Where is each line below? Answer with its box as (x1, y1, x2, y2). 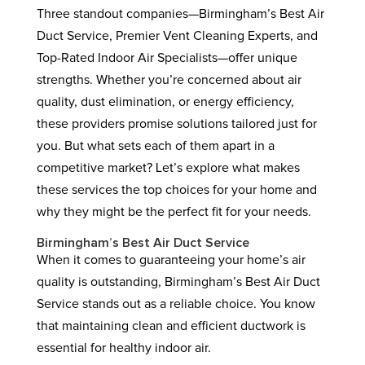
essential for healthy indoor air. (36, 341, 211, 354)
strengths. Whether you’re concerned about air (36, 73, 301, 86)
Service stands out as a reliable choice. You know (36, 297, 315, 310)
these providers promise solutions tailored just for (36, 117, 317, 130)
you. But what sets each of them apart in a (36, 139, 275, 152)
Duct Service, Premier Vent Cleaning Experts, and (36, 29, 318, 42)
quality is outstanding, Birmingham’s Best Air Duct (36, 275, 320, 288)
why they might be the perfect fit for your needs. (36, 205, 311, 218)
